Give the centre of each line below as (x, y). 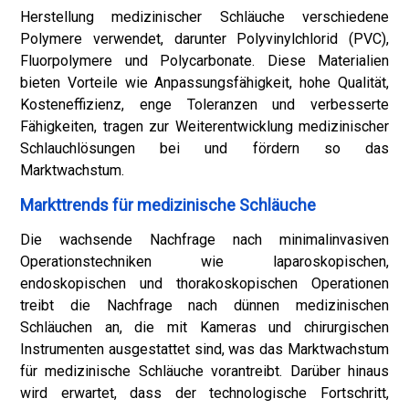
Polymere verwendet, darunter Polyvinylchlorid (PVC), (204, 39)
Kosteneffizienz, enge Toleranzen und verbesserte (204, 105)
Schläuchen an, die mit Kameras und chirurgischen (204, 327)
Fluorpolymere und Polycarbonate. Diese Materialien (204, 61)
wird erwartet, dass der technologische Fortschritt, (204, 393)
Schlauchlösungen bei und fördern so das (204, 148)
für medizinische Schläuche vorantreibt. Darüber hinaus (204, 371)
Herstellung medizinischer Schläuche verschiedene (204, 17)
